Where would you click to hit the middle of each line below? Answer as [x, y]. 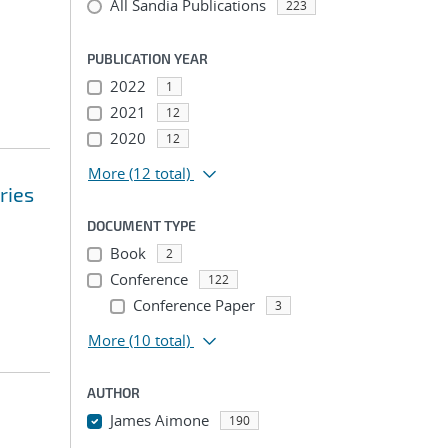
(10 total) [159, 340]
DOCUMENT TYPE [141, 225]
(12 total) [159, 173]
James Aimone [159, 420]
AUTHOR [113, 392]
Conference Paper [193, 305]
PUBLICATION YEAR [147, 58]
